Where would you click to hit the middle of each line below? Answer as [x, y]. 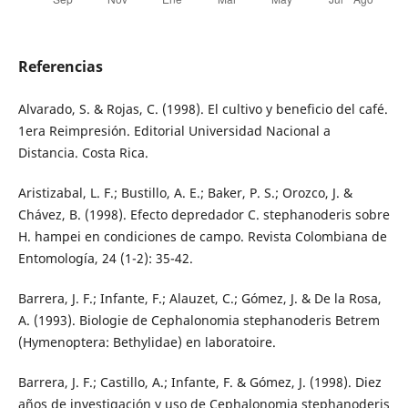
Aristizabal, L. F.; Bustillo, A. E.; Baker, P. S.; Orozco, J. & [185, 193]
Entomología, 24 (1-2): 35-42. [105, 259]
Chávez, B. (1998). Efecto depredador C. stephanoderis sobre [204, 215]
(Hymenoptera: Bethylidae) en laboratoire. [147, 342]
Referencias [60, 67]
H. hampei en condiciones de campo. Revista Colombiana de [202, 237]
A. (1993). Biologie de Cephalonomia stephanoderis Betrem [199, 321]
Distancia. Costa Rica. [83, 153]
